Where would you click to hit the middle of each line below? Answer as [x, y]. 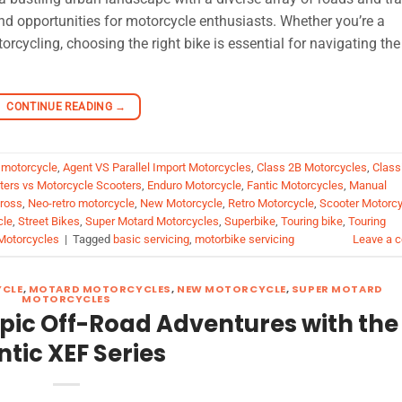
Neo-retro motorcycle [81, 204]
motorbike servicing [245, 240]
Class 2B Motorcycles [312, 168]
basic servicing [151, 240]
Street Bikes [49, 222]
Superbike [250, 222]
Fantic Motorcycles [295, 186]
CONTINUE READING [61, 107]
